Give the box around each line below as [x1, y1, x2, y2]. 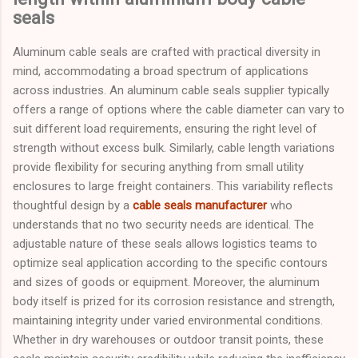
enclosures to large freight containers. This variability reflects [13, 178, 333, 193]
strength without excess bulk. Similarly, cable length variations [13, 140, 335, 155]
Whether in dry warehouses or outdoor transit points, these [13, 332, 324, 347]
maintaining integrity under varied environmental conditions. [13, 312, 323, 328]
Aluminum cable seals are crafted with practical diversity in [13, 44, 320, 59]
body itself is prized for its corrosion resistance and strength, [13, 293, 335, 308]
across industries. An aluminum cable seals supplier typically [13, 82, 329, 97]
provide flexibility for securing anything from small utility [13, 159, 304, 174]
